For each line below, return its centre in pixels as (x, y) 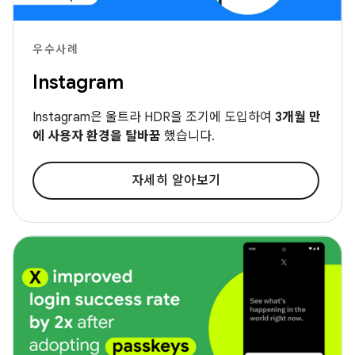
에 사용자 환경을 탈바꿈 (98, 137)
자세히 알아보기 (176, 181)
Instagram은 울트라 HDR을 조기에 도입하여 (154, 118)
